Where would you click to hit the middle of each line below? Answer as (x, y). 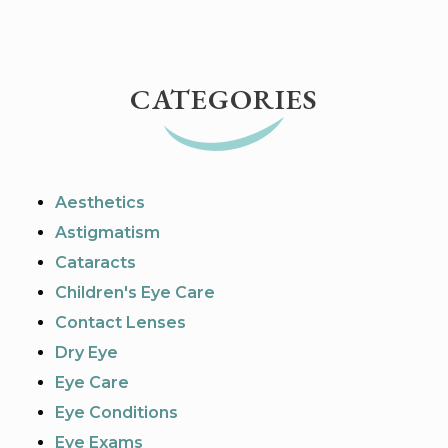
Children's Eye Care (135, 292)
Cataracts (95, 262)
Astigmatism (107, 232)
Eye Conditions (116, 412)
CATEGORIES (224, 99)
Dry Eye (86, 352)
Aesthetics (100, 202)
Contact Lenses (120, 322)
